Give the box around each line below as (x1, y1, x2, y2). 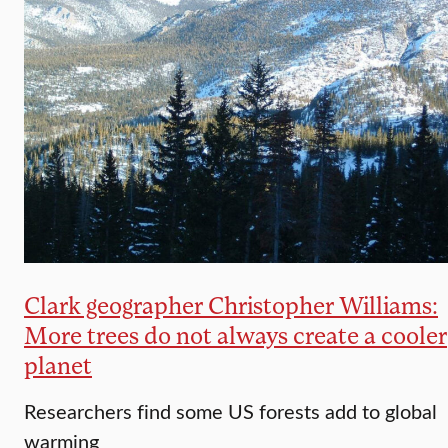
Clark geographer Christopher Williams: (24, 290, 438, 319)
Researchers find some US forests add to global (24, 397, 437, 424)
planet (24, 350, 92, 379)
